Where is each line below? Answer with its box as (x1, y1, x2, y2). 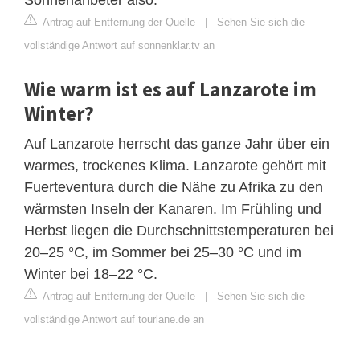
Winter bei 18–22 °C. (24, 265, 157, 282)
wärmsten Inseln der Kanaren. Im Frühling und (24, 200, 321, 217)
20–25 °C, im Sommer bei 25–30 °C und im (24, 243, 301, 260)
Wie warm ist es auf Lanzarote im (24, 76, 317, 102)
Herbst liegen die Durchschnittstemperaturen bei (24, 222, 333, 239)
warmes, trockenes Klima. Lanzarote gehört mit (24, 157, 326, 174)
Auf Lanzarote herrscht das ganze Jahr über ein (24, 135, 329, 152)
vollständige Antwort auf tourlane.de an (24, 313, 204, 325)
